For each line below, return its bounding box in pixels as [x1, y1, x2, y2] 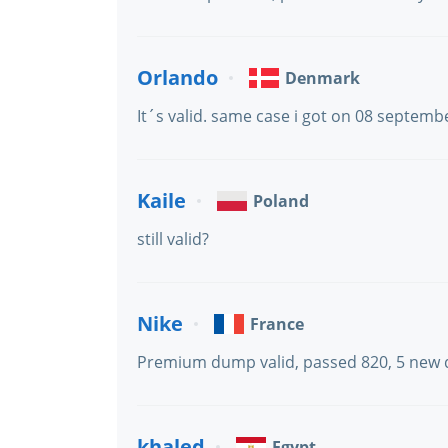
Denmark [285, 67, 360, 89]
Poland [253, 190, 309, 212]
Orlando [137, 64, 218, 91]
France [250, 313, 304, 335]
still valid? [137, 228, 209, 250]
